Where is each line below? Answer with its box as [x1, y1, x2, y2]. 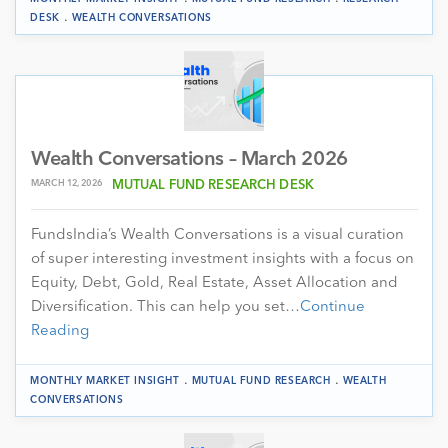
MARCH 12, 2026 [31, 178, 102, 188]
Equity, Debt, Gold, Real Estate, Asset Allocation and [31, 275, 398, 291]
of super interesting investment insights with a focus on [31, 251, 414, 267]
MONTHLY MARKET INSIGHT [30, 375, 180, 386]
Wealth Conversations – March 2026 [31, 149, 348, 170]
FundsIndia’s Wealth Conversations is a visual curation [31, 227, 404, 243]
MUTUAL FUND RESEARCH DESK [111, 178, 314, 192]
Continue [300, 299, 365, 315]
